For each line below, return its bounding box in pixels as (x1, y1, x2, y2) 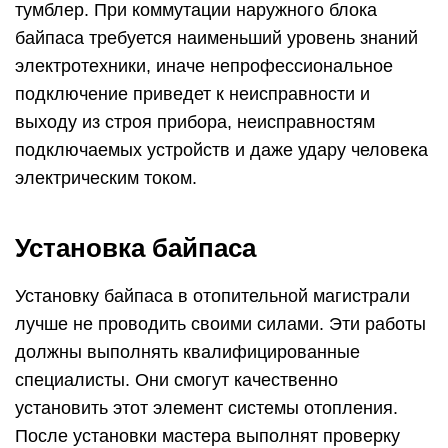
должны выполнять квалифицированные (15, 342, 360, 363)
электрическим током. (15, 168, 197, 189)
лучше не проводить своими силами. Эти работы (15, 314, 426, 335)
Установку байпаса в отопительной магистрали (15, 286, 410, 307)
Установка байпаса (15, 233, 256, 264)
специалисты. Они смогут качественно (15, 370, 338, 391)
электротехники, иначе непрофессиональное (15, 56, 393, 77)
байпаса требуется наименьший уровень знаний (15, 28, 418, 49)
